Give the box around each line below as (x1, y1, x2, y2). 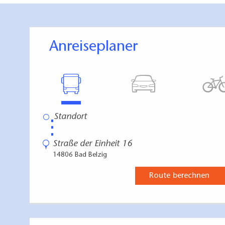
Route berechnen (149, 172, 209, 180)
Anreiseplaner (58, 40, 138, 55)
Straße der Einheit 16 (53, 140, 132, 149)
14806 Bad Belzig (53, 152, 107, 159)
